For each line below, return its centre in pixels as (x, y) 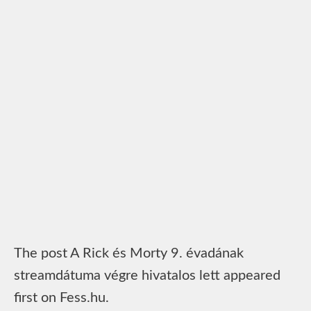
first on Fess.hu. (61, 297)
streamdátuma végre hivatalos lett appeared (147, 275)
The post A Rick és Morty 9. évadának (129, 253)
